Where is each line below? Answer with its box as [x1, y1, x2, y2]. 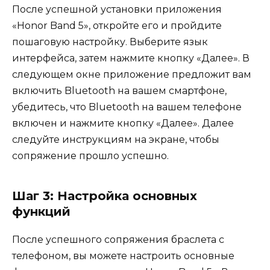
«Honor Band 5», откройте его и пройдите [12, 19, 222, 31]
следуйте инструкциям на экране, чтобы [12, 133, 219, 145]
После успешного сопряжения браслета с [12, 233, 224, 245]
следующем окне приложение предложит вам [12, 68, 251, 80]
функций [12, 204, 71, 219]
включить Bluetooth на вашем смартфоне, [12, 84, 227, 96]
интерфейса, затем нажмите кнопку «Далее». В [12, 52, 250, 64]
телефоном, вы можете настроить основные [12, 250, 234, 262]
